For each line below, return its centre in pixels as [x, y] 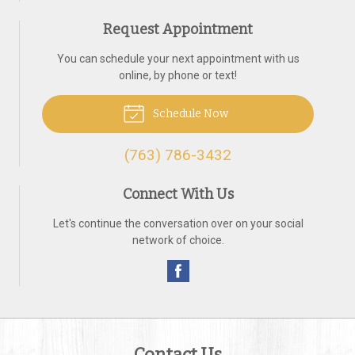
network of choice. [178, 240]
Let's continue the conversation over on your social [178, 223]
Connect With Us [178, 194]
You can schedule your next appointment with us [178, 59]
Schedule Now [189, 114]
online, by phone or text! [178, 75]
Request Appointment [178, 29]
